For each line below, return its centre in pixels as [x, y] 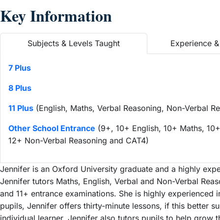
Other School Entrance [52, 128]
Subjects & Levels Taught [74, 43]
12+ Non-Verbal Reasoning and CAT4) [79, 140]
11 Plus [21, 108]
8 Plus [20, 88]
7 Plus [20, 68]
